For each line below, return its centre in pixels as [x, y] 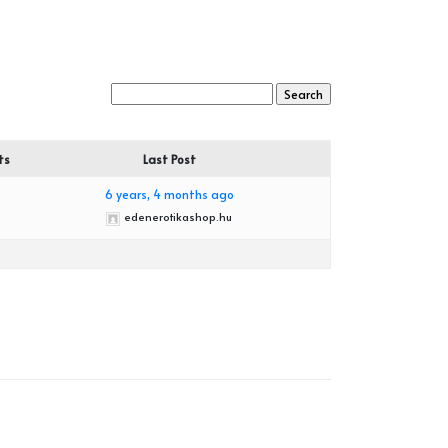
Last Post [169, 159]
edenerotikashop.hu [178, 217]
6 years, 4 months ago [169, 194]
